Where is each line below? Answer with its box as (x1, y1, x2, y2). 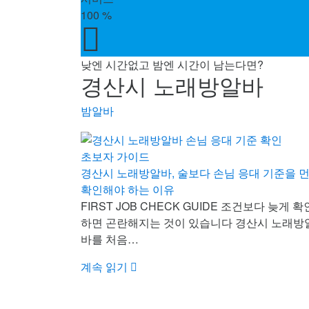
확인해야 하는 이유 (81, 181, 175, 197)
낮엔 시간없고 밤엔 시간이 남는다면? (81, 57, 263, 73)
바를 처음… (81, 230, 139, 247)
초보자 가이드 (81, 148, 150, 164)
